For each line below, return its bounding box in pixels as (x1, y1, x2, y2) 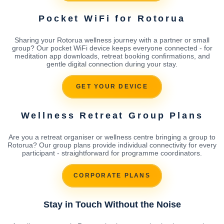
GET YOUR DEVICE (76, 83, 148, 90)
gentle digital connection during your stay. (46, 59, 177, 68)
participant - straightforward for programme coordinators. (22, 148, 202, 157)
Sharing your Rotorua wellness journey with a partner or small (14, 35, 209, 44)
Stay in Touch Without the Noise (43, 199, 181, 209)
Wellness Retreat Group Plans (20, 110, 203, 120)
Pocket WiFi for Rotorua (38, 13, 185, 23)
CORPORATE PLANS (73, 172, 150, 179)
